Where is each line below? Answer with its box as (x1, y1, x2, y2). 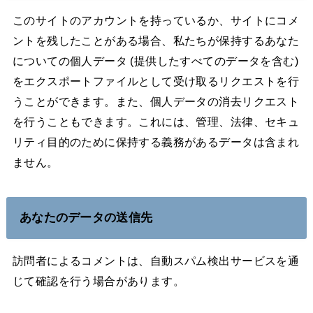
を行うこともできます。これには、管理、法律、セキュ (12, 115, 300, 129)
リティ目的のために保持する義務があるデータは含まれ (12, 136, 300, 149)
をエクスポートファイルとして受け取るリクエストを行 (12, 75, 300, 88)
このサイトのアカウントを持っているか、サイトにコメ (12, 14, 300, 27)
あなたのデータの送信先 (19, 210, 153, 225)
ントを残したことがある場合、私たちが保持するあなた (12, 34, 300, 48)
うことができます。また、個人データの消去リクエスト (12, 95, 300, 108)
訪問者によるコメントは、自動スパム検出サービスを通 (12, 254, 300, 267)
